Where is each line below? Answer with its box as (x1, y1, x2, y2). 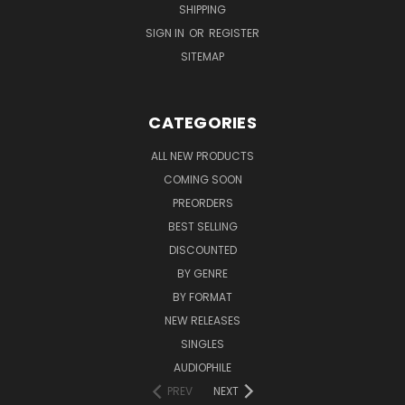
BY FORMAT (173, 288, 232, 305)
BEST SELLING (167, 218, 238, 234)
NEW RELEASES (165, 312, 240, 328)
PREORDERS (172, 194, 233, 211)
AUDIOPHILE (174, 359, 231, 375)
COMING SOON (163, 171, 242, 187)
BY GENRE (177, 265, 228, 281)
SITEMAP (181, 48, 224, 64)
